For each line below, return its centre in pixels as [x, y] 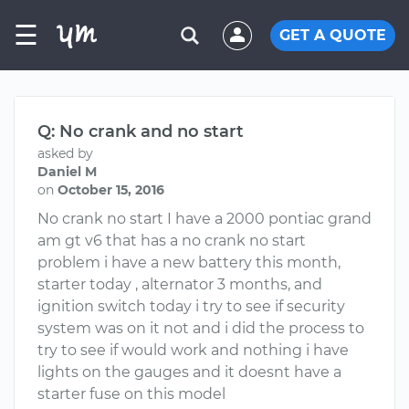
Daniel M [67, 172]
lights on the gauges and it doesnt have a [189, 372]
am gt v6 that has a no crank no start [172, 241]
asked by [65, 153]
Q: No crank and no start [141, 131]
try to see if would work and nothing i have [193, 350]
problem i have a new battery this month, [189, 262]
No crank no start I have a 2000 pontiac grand [204, 219]
